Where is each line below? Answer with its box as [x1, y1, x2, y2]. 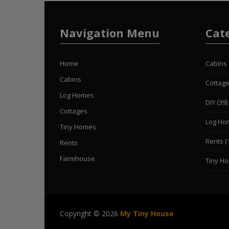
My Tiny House [120, 208, 174, 218]
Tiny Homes [60, 122, 96, 131]
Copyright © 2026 [60, 208, 120, 218]
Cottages [60, 106, 87, 116]
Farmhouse [60, 153, 95, 163]
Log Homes [60, 90, 94, 100]
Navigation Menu [60, 25, 159, 40]
